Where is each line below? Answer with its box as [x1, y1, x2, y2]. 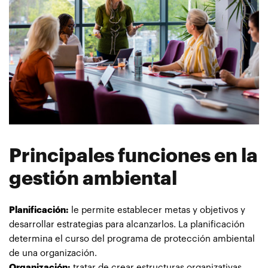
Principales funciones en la [9, 146, 258, 166]
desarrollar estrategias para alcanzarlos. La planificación [9, 220, 245, 229]
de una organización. [9, 248, 97, 258]
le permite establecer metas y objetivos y [69, 205, 245, 215]
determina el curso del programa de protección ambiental [9, 234, 255, 243]
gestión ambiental [9, 169, 177, 188]
